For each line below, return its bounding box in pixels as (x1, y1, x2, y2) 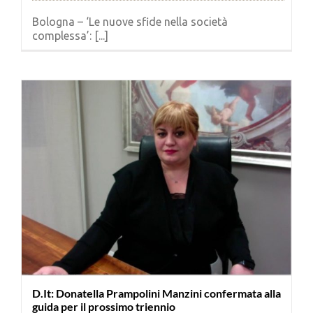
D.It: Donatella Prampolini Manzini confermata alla (32, 286, 281, 300)
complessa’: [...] (32, 29, 108, 42)
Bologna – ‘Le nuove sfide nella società (32, 15, 228, 28)
